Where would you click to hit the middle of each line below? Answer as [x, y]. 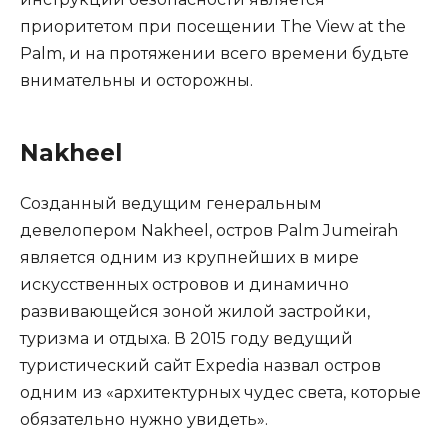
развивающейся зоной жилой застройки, [195, 312]
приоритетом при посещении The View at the [213, 27]
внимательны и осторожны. [136, 81]
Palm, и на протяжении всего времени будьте [214, 54]
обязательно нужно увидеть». [144, 420]
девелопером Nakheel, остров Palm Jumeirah [209, 231]
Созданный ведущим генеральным [171, 204]
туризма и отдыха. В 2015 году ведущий [186, 339]
